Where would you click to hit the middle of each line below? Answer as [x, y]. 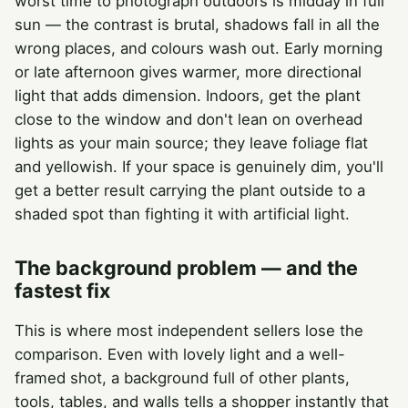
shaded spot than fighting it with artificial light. [182, 214]
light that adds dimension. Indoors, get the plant [188, 95]
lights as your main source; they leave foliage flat [191, 143]
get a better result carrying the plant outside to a [190, 190]
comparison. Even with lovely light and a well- [180, 354]
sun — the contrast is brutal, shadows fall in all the [197, 24]
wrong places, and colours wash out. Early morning [199, 48]
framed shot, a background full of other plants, [182, 377]
